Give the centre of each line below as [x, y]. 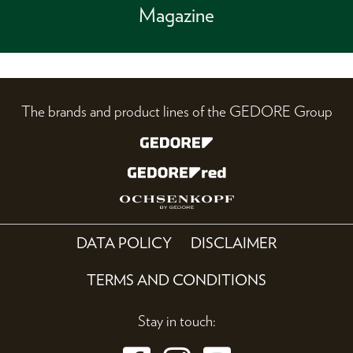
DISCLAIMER [233, 243]
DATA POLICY [124, 243]
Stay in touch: [176, 321]
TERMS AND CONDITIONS [176, 281]
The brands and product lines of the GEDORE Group [176, 111]
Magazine [176, 15]
